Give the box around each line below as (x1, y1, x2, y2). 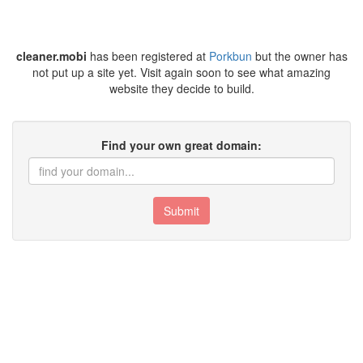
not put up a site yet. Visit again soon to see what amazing (32, 64, 331, 80)
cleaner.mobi (15, 48, 87, 64)
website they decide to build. (109, 80, 254, 96)
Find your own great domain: (101, 137, 262, 153)
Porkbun (208, 48, 252, 64)
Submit (164, 203, 199, 219)
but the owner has (251, 48, 348, 64)
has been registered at (86, 48, 209, 64)
